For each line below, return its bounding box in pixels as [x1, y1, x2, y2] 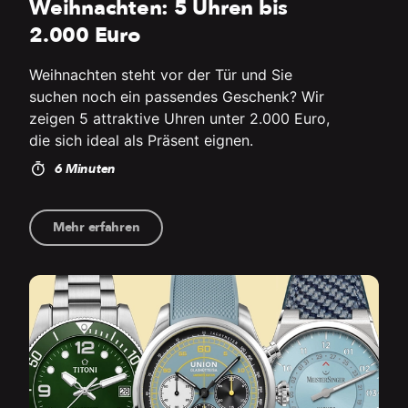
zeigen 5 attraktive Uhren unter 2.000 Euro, [29, 108, 330, 127]
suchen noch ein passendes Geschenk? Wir [29, 87, 324, 106]
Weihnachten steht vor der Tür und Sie [29, 65, 292, 84]
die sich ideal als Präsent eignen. [29, 130, 253, 149]
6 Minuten [50, 159, 116, 178]
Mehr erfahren [53, 218, 140, 236]
